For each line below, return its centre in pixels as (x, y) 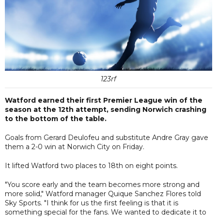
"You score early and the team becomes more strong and (102, 184)
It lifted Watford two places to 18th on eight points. (91, 165)
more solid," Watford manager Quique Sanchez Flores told (103, 194)
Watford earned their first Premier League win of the (104, 100)
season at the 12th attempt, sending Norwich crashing (106, 109)
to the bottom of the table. (56, 118)
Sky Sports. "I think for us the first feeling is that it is (92, 203)
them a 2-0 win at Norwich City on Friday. (75, 147)
